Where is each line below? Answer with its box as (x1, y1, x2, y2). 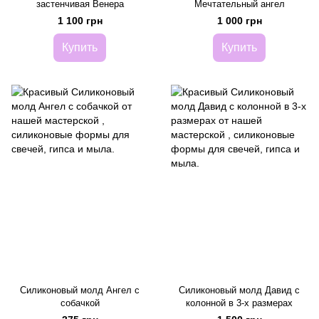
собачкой (60, 298, 100, 309)
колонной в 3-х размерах (186, 298, 293, 309)
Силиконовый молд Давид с (179, 285, 300, 296)
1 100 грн (57, 15, 103, 27)
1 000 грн (216, 15, 262, 27)
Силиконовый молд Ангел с (20, 285, 140, 296)
